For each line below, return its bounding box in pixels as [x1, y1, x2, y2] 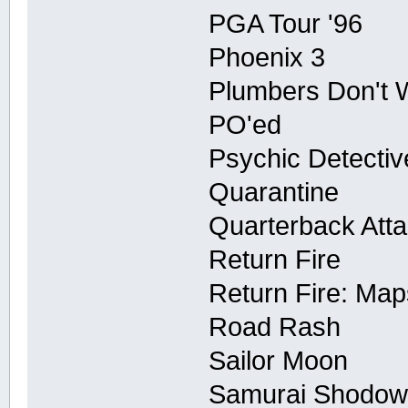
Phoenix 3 [209, 42, 326, 72]
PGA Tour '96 [209, 8, 363, 38]
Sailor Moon [209, 345, 349, 375]
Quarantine [209, 177, 340, 207]
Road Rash [209, 311, 342, 342]
